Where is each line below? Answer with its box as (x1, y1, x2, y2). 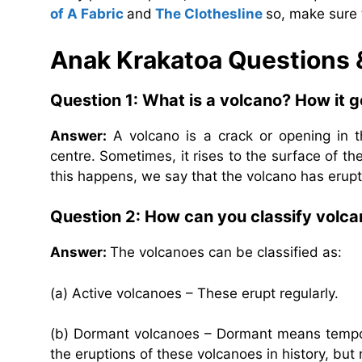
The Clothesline (155, 6, 263, 23)
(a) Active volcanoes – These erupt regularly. (50, 284, 339, 301)
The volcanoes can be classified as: (110, 244, 342, 261)
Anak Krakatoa (50, 44, 222, 74)
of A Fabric (50, 6, 124, 23)
